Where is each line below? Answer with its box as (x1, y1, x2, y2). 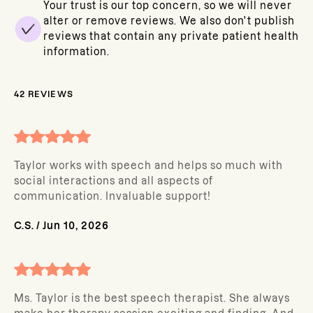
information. (43, 46, 110, 57)
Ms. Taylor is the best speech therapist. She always (14, 293, 290, 304)
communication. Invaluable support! (14, 191, 211, 202)
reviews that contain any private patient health (43, 31, 299, 42)
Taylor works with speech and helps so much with (14, 160, 283, 171)
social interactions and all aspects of (14, 175, 213, 187)
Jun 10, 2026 (43, 220, 109, 231)
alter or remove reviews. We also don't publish (43, 15, 295, 27)
